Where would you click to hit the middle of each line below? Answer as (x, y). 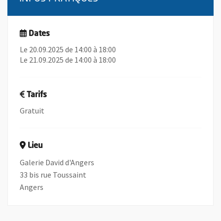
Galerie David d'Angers (57, 162)
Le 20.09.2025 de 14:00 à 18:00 (68, 49)
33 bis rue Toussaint (53, 175)
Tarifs (37, 95)
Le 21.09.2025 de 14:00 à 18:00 (68, 60)
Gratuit (32, 110)
